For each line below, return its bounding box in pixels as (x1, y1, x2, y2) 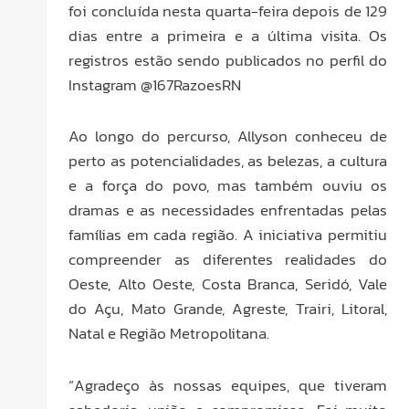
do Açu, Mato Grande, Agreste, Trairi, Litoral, (68, 297, 387, 321)
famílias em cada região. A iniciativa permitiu (68, 223, 387, 247)
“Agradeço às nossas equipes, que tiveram (68, 373, 387, 398)
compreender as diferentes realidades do (68, 247, 387, 272)
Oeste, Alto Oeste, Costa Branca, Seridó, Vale (68, 272, 387, 297)
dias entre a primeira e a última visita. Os (68, 23, 387, 47)
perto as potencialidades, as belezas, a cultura (68, 149, 387, 173)
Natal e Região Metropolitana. (68, 321, 269, 346)
